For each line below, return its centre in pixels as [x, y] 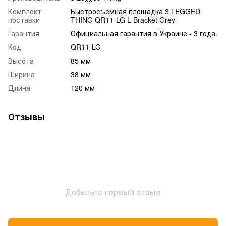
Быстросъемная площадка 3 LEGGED [135, 11]
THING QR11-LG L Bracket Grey [123, 19]
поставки [24, 19]
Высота [21, 60]
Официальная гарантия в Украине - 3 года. [144, 33]
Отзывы [26, 116]
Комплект [25, 11]
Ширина [21, 74]
